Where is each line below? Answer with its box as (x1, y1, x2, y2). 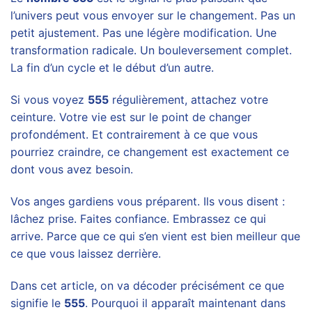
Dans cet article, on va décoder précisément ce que (10, 278, 284, 292)
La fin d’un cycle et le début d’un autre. (10, 61, 214, 75)
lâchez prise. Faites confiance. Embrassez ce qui (10, 211, 266, 226)
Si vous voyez (10, 93, 88, 107)
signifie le (10, 295, 64, 310)
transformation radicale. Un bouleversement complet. (10, 43, 292, 58)
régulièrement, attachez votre (109, 93, 268, 107)
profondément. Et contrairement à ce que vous (10, 127, 258, 142)
